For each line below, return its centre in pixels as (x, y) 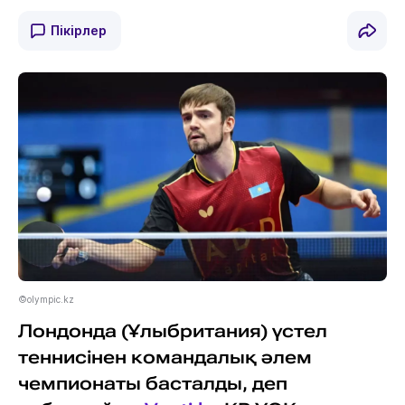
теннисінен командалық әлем (165, 357)
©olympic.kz (46, 299)
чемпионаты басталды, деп (152, 383)
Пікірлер (78, 31)
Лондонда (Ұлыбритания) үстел (172, 331)
